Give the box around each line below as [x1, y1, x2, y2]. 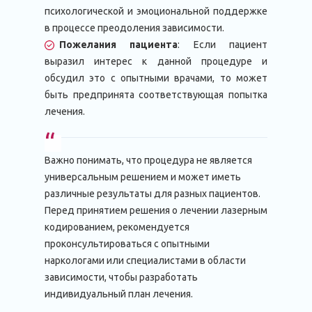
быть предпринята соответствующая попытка [45, 89, 267, 100]
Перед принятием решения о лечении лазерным [45, 205, 267, 216]
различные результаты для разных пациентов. [45, 188, 260, 199]
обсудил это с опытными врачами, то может [45, 72, 267, 84]
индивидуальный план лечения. [45, 288, 193, 299]
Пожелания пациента [59, 39, 178, 50]
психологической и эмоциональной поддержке [45, 6, 267, 17]
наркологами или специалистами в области [45, 255, 246, 266]
